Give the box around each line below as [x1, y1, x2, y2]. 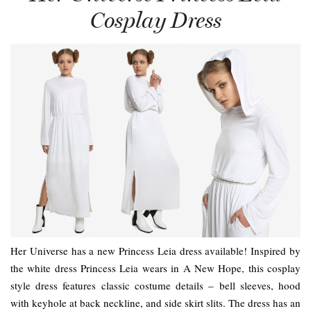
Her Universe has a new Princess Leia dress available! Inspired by [10, 243, 301, 258]
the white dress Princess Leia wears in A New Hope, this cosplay [10, 260, 301, 275]
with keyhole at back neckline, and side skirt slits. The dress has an [10, 295, 301, 310]
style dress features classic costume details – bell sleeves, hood [10, 278, 301, 292]
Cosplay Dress [90, 6, 221, 33]
